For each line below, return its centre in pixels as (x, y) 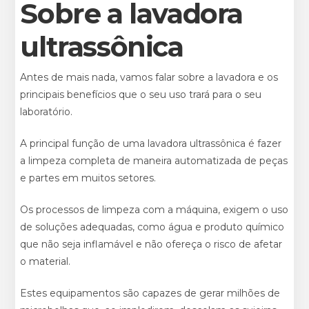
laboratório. (47, 111)
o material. (46, 261)
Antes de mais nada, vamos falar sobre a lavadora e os (149, 77)
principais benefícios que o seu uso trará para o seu (141, 94)
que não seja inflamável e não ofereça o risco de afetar (151, 244)
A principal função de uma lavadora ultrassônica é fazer (151, 143)
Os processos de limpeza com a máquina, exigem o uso (154, 209)
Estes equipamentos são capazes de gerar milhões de (150, 293)
